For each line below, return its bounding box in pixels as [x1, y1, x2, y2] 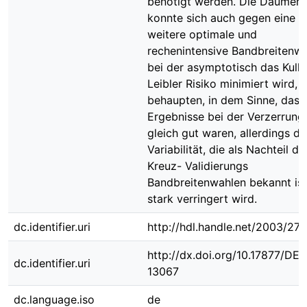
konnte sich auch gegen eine [147, 11, 295, 25]
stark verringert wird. [147, 192, 257, 206]
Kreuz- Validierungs [147, 159, 248, 173]
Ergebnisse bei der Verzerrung [147, 110, 304, 123]
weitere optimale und [147, 27, 257, 41]
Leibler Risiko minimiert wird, [147, 77, 297, 90]
